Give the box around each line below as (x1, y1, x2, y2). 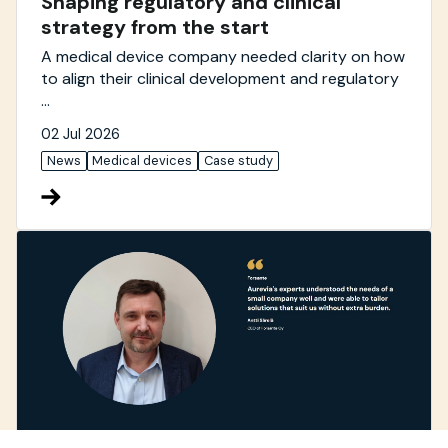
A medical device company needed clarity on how (41, 45, 405, 67)
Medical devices (92, 152, 193, 170)
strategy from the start (41, 14, 269, 41)
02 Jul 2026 (41, 125, 120, 144)
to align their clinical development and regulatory (41, 67, 399, 89)
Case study (203, 152, 273, 170)
